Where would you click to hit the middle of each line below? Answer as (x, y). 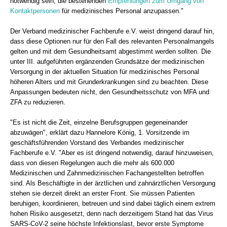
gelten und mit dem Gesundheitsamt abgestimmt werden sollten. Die (110, 51)
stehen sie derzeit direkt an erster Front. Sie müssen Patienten (102, 193)
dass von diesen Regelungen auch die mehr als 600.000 (92, 163)
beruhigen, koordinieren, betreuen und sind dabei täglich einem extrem (113, 203)
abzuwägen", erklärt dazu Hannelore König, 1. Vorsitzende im (100, 133)
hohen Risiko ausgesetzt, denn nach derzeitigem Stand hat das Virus (112, 214)
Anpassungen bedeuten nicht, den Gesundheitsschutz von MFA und (110, 92)
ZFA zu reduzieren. (38, 102)
